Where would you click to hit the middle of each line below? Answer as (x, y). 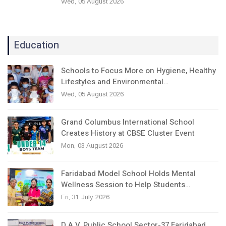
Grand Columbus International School (128, 122)
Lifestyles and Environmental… (115, 82)
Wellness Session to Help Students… (126, 185)
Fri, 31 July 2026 (85, 197)
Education (36, 45)
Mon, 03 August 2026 (92, 146)
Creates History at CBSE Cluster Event (128, 133)
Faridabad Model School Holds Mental (128, 174)
